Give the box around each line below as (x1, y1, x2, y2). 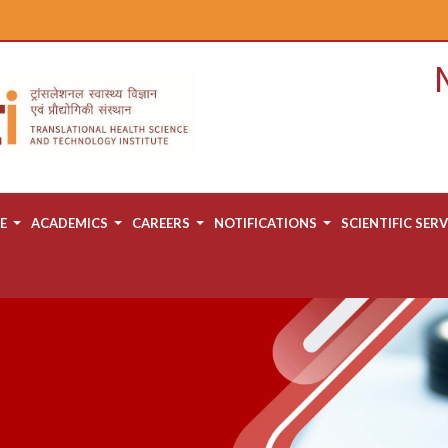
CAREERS (132, 215, 190, 231)
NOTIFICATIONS (214, 215, 317, 231)
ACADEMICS (31, 215, 108, 231)
